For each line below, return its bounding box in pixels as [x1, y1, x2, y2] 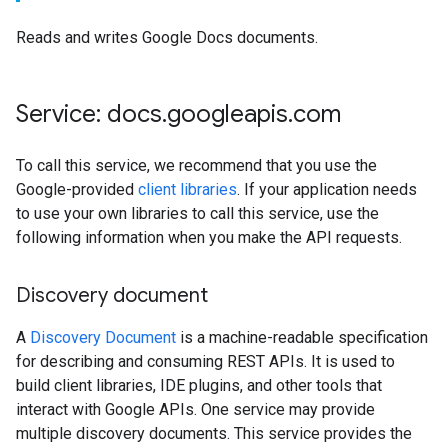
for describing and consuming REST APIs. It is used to [16, 352, 395, 371]
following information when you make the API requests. [16, 228, 402, 247]
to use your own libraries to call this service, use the [16, 204, 379, 223]
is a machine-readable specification [176, 328, 428, 347]
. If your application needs [237, 180, 417, 199]
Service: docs [16, 99, 162, 129]
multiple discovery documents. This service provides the [16, 424, 412, 443]
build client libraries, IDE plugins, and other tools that [16, 376, 382, 395]
